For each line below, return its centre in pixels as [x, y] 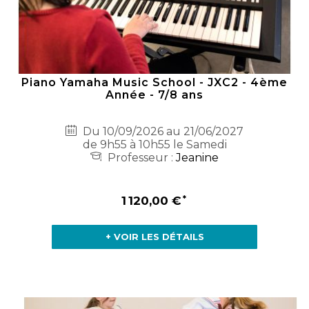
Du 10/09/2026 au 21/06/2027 [162, 131]
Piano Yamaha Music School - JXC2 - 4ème [154, 82]
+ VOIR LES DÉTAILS [154, 236]
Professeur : [140, 157]
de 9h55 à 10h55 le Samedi [154, 144]
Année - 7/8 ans [154, 94]
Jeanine [197, 157]
